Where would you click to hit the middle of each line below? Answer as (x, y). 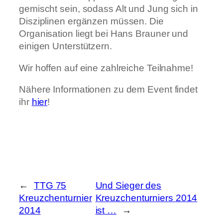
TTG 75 (50, 185)
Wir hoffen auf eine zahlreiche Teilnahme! (106, 68)
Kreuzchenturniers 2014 (146, 198)
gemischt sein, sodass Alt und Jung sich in (109, 9)
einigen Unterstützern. (65, 46)
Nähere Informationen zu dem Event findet (108, 90)
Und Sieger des (128, 185)
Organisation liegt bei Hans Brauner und (104, 34)
